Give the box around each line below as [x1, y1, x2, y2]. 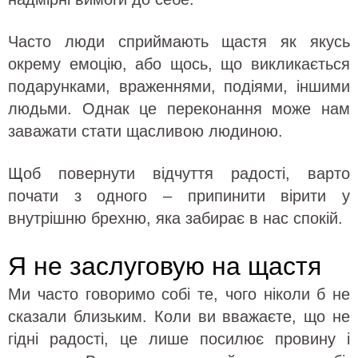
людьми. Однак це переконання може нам [8, 99, 350, 117]
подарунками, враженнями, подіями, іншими [8, 77, 350, 95]
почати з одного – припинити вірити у [8, 186, 350, 205]
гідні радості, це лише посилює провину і [8, 329, 350, 348]
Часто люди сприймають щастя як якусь [8, 32, 350, 50]
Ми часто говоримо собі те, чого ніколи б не [8, 284, 350, 303]
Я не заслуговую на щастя [8, 251, 321, 280]
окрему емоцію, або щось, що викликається [8, 54, 350, 73]
